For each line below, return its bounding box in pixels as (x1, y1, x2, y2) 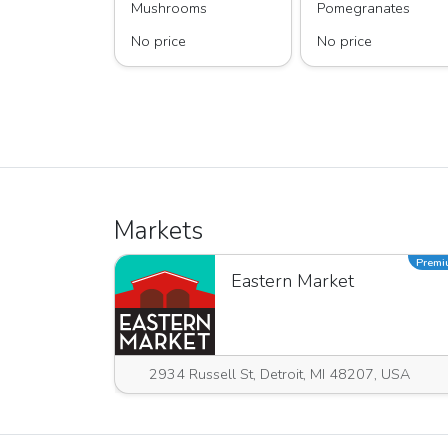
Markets (114, 214, 203, 248)
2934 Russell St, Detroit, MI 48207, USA (149, 364, 410, 384)
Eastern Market (231, 269, 354, 293)
